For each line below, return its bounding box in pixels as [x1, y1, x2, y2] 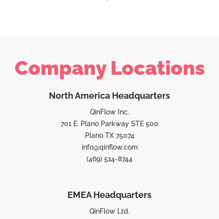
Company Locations [14, 56, 205, 79]
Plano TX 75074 [85, 131, 134, 139]
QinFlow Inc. [90, 108, 129, 116]
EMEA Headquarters [67, 189, 152, 200]
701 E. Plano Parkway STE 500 [61, 119, 158, 128]
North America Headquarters [49, 90, 170, 101]
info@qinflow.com [81, 143, 138, 151]
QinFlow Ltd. [89, 207, 130, 215]
